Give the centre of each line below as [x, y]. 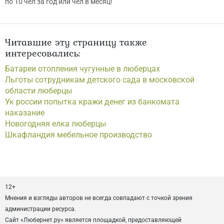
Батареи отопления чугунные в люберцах [82, 69]
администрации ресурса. [40, 209]
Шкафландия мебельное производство [78, 135]
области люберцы [38, 91]
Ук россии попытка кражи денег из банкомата [92, 102]
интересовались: [43, 53]
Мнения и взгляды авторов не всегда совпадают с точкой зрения [99, 198]
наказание [25, 113]
